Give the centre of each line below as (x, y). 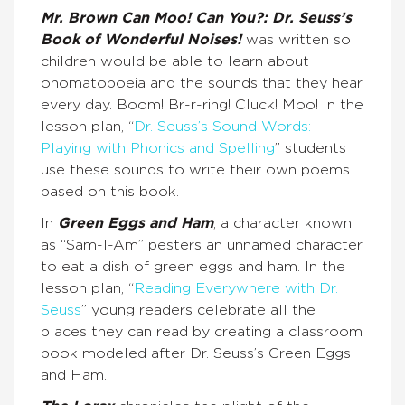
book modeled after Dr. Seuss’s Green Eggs (196, 353)
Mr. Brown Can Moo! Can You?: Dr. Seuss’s (196, 18)
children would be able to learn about (175, 61)
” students (311, 148)
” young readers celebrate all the (198, 310)
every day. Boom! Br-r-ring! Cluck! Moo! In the (202, 105)
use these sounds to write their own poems (195, 170)
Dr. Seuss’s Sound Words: (222, 127)
